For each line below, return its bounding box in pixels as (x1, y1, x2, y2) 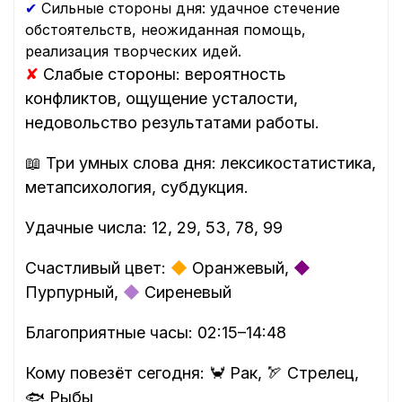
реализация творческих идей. (25, 42, 241, 61)
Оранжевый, (188, 258, 293, 278)
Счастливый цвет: (25, 258, 170, 278)
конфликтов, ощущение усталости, (25, 89, 298, 109)
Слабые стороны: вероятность (39, 65, 286, 84)
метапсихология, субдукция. (25, 178, 249, 197)
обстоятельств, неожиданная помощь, (25, 21, 306, 39)
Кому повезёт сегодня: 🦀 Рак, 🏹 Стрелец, (25, 363, 359, 383)
